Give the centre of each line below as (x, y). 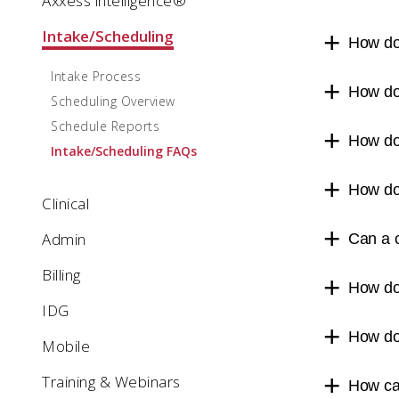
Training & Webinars (111, 382)
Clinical (65, 204)
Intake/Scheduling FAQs (124, 151)
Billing (61, 275)
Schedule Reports (105, 126)
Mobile (66, 346)
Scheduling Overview (113, 101)
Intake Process (96, 76)
